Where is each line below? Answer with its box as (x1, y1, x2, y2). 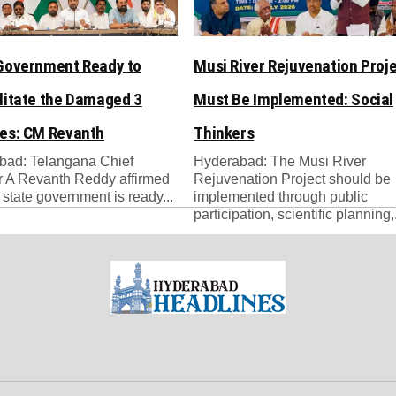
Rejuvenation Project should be (194, 171, 392, 187)
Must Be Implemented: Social (194, 88, 394, 110)
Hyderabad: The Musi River (194, 153, 367, 169)
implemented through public (194, 188, 369, 204)
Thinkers (194, 122, 255, 143)
